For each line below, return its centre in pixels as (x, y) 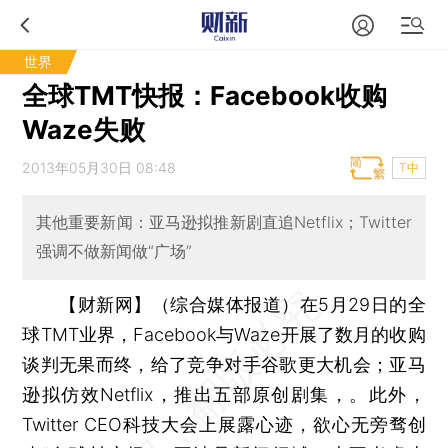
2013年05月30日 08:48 (99, 167)
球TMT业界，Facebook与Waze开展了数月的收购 (224, 334)
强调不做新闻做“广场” (113, 251)
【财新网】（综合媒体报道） (179, 304)
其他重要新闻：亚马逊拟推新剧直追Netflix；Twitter (224, 222)
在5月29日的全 (362, 304)
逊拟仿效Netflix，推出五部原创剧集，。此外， (224, 394)
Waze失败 (84, 129)
